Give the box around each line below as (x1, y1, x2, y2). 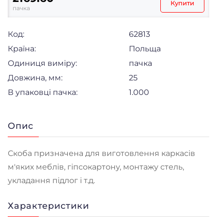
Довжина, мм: (8, 73, 62, 82)
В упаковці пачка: (8, 87, 77, 97)
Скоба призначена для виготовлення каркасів (8, 148, 195, 158)
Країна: (8, 44, 36, 53)
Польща (129, 44, 161, 53)
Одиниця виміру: (8, 58, 77, 68)
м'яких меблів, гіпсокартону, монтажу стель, (8, 162, 184, 171)
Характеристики (8, 200, 89, 211)
